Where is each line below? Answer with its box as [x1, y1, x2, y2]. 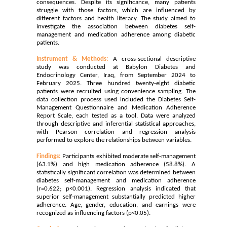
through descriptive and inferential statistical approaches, [36, 121, 196, 128]
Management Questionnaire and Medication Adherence [36, 104, 196, 111]
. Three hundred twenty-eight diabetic [80, 80, 196, 87]
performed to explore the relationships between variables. [36, 137, 192, 144]
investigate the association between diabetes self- [36, 23, 196, 30]
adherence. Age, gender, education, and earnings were [36, 202, 196, 209]
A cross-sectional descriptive [108, 56, 196, 63]
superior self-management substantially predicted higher [36, 194, 196, 201]
